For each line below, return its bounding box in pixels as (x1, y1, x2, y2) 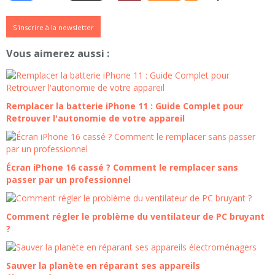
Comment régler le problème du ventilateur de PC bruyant (6, 211, 265, 223)
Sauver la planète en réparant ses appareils (6, 260, 200, 272)
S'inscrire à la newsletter (13, 22, 94, 32)
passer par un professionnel (6, 174, 131, 186)
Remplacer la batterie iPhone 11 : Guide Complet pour (6, 100, 243, 112)
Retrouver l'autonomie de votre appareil (6, 112, 185, 125)
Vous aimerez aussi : (6, 47, 109, 60)
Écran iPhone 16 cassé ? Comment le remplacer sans (6, 161, 238, 174)
